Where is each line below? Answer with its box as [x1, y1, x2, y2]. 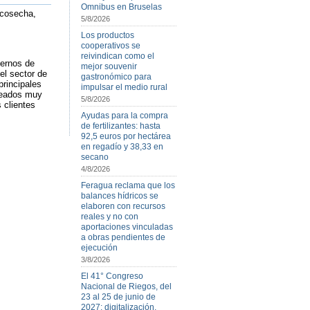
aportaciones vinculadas [81, 222, 173, 232]
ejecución [81, 243, 118, 253]
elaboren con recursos [81, 201, 165, 211]
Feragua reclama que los [81, 181, 175, 190]
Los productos [81, 30, 134, 40]
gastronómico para [81, 72, 152, 82]
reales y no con [81, 212, 138, 221]
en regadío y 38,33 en [81, 142, 163, 152]
